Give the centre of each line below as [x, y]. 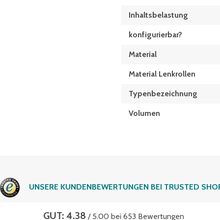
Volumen [144, 113]
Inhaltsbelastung [158, 15]
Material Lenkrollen [162, 74]
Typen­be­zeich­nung [163, 94]
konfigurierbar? [155, 35]
